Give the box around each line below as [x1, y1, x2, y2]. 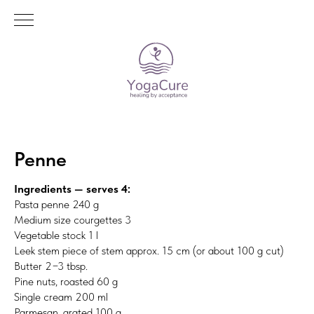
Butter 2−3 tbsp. [14, 259, 88, 273]
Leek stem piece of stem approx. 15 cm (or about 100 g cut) [14, 243, 284, 257]
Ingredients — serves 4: [14, 182, 130, 196]
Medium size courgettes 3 [14, 212, 131, 226]
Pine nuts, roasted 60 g [14, 274, 118, 288]
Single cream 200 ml [14, 289, 108, 303]
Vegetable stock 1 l [14, 228, 98, 242]
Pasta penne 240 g [14, 197, 99, 211]
